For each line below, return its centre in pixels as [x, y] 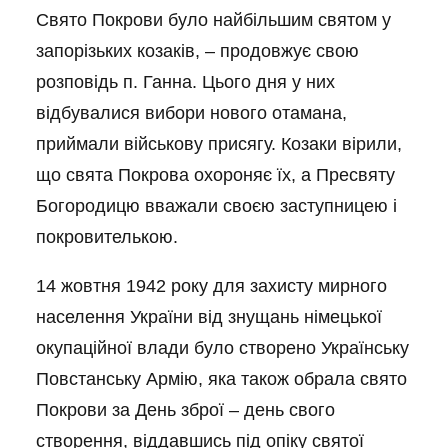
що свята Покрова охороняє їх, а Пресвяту [215, 175]
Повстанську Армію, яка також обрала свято [221, 379]
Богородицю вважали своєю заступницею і [216, 206]
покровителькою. [107, 237]
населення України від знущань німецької [209, 317]
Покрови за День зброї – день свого [185, 410]
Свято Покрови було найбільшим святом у [213, 20]
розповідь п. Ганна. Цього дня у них [185, 82]
